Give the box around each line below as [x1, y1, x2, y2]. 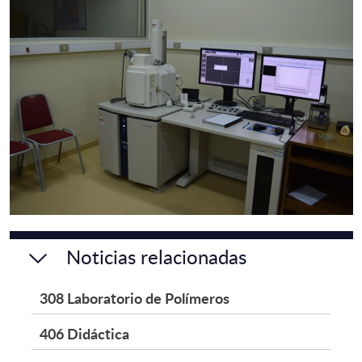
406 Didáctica [40, 322, 129, 343]
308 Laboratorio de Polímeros [40, 287, 229, 308]
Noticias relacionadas [65, 242, 246, 270]
